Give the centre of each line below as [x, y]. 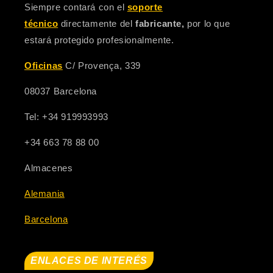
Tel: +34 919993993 [66, 117]
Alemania [44, 193]
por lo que [209, 23]
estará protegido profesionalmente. [99, 40]
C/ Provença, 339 [102, 66]
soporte [145, 7]
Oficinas [44, 66]
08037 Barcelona [61, 91]
